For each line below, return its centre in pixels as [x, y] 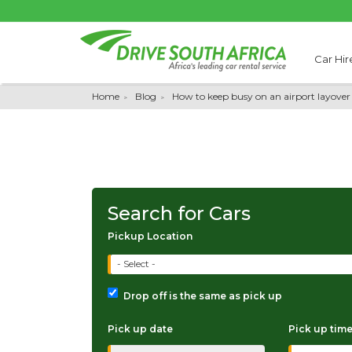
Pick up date [140, 329]
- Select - [136, 264]
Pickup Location [150, 236]
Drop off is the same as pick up [203, 296]
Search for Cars [179, 213]
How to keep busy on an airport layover [261, 96]
